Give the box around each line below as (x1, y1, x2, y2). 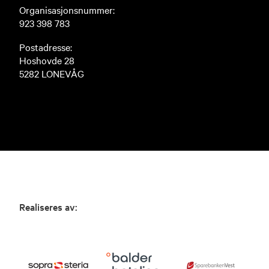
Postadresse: (19, 40, 72, 53)
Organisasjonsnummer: (19, 2, 115, 16)
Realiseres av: (19, 199, 77, 213)
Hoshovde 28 (19, 53, 74, 67)
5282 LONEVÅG (19, 66, 84, 80)
